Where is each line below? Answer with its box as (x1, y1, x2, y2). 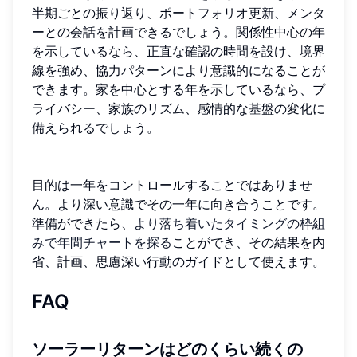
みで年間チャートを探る (32, 233, 172, 250)
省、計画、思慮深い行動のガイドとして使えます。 (32, 253, 325, 269)
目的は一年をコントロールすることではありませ (32, 176, 312, 193)
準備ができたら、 (32, 214, 134, 231)
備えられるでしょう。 (32, 119, 159, 135)
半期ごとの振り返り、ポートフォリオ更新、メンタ (32, 4, 325, 21)
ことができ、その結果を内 (172, 233, 325, 250)
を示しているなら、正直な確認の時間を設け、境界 (32, 42, 325, 59)
